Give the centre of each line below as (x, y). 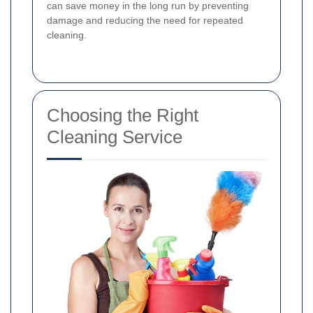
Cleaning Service (115, 137)
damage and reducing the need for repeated (145, 21)
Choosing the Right (123, 116)
